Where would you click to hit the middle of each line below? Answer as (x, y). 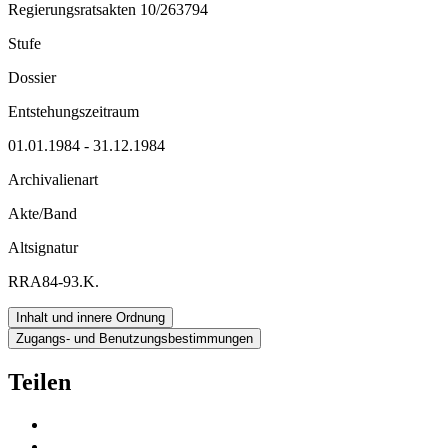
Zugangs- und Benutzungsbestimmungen (134, 338)
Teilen (39, 381)
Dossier (32, 77)
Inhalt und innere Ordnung (90, 317)
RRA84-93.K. (53, 281)
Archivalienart (53, 179)
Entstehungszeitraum (73, 111)
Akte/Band (42, 213)
